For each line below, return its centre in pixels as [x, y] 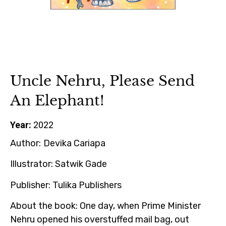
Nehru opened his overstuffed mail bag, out [100, 219]
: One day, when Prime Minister [138, 206]
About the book [43, 206]
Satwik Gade [81, 164]
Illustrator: [33, 164]
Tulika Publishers [87, 185]
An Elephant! [57, 100]
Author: [25, 143]
